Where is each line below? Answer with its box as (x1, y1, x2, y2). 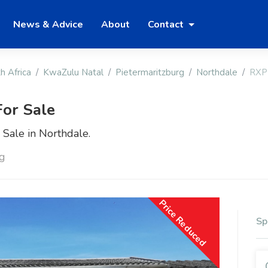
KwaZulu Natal (43, 66, 103, 79)
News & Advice (13, 17, 83, 31)
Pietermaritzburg (115, 66, 184, 79)
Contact (148, 17, 186, 31)
